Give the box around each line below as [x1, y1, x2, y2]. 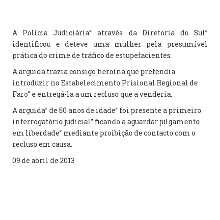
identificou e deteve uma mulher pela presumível [12, 39, 208, 49]
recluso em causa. [12, 139, 72, 149]
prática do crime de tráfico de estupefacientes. [12, 51, 172, 60]
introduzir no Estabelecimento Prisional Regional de [12, 78, 198, 87]
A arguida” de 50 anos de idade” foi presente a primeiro [12, 106, 201, 115]
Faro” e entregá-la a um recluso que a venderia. [12, 89, 172, 99]
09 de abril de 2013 [12, 156, 75, 165]
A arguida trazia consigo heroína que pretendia [12, 67, 175, 76]
